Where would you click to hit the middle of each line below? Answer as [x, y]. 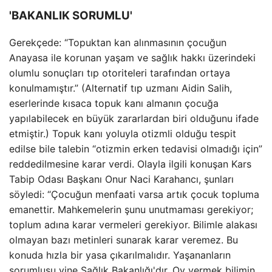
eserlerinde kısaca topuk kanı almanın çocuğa [114, 104]
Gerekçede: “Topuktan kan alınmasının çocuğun [118, 43]
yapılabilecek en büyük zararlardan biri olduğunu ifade [134, 119]
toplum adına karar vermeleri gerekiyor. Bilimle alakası [133, 225]
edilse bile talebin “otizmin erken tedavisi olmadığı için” [136, 149]
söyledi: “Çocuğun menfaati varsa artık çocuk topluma [134, 195]
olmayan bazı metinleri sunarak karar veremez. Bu [124, 240]
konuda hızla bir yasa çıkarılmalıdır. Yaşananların [120, 255]
